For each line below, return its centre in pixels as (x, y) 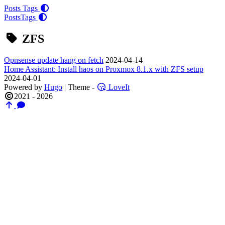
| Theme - (79, 87)
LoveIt (118, 87)
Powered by (24, 87)
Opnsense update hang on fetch (54, 60)
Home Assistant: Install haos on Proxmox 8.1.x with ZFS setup (104, 69)
